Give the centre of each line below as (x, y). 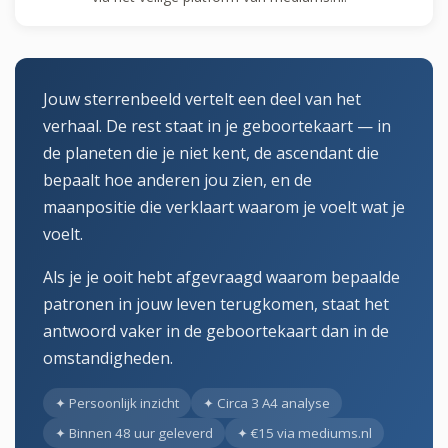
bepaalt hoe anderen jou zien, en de (177, 179)
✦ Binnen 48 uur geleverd (134, 432)
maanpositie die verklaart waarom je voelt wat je (224, 206)
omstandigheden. (108, 357)
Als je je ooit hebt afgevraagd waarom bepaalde (221, 276)
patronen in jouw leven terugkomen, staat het (216, 303)
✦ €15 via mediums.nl (304, 432)
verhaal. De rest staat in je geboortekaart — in (217, 125)
